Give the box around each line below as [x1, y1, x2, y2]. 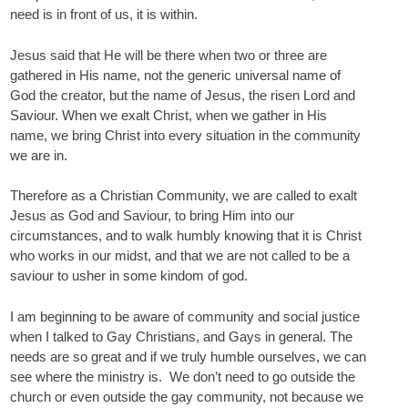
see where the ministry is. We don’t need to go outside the [10, 368, 355, 384]
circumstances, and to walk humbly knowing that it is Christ [10, 228, 362, 243]
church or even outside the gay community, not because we [10, 388, 363, 404]
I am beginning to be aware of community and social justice [10, 308, 360, 324]
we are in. [10, 147, 67, 163]
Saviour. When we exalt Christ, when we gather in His [10, 107, 327, 123]
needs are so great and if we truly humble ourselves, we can [10, 348, 366, 364]
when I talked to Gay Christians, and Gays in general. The [10, 328, 352, 344]
